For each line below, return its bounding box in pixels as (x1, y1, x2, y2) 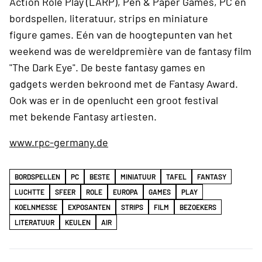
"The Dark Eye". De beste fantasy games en (9, 60, 205, 74)
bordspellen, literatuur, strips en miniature (9, 11, 208, 25)
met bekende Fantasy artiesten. (9, 109, 159, 123)
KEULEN (65, 218, 91, 226)
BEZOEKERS (180, 202, 216, 211)
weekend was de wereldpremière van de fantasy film (9, 44, 251, 57)
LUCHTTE (15, 187, 44, 196)
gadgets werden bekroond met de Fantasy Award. (9, 77, 238, 90)
